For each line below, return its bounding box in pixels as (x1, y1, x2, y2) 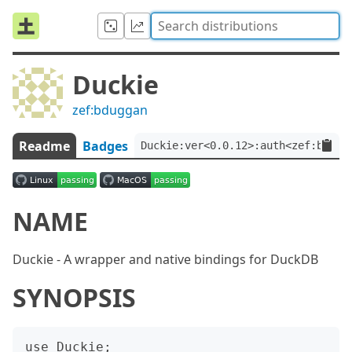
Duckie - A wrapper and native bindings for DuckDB (13, 251, 318, 268)
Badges (82, 137, 128, 155)
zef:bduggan (72, 101, 148, 119)
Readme (19, 137, 70, 155)
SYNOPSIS (13, 280, 136, 314)
